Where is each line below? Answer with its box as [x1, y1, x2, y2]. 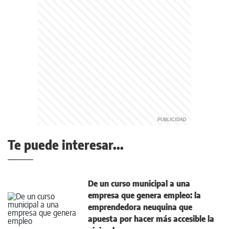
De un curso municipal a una [88, 178, 190, 189]
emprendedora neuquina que [88, 202, 192, 212]
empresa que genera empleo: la [88, 190, 201, 200]
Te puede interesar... [8, 137, 124, 152]
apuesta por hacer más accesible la [88, 214, 214, 224]
